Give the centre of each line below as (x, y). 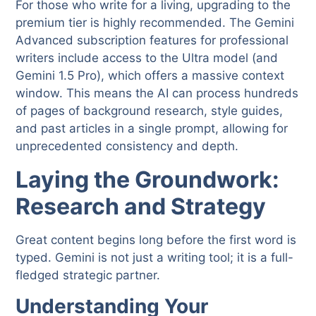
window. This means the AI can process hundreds (157, 93)
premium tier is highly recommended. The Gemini (155, 23)
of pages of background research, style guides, (150, 111)
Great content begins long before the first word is (156, 240)
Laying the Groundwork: (148, 180)
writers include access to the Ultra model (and (147, 58)
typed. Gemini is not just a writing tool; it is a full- (155, 258)
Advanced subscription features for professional (152, 41)
